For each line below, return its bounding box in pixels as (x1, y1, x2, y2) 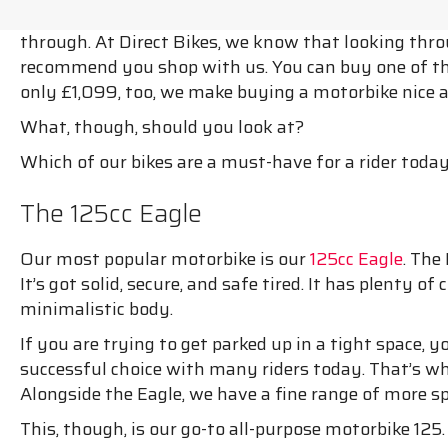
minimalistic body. (20, 294, 173, 323)
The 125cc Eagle (20, 193, 202, 233)
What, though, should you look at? (20, 112, 304, 141)
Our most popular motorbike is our (20, 244, 310, 273)
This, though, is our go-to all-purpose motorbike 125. (20, 414, 445, 443)
